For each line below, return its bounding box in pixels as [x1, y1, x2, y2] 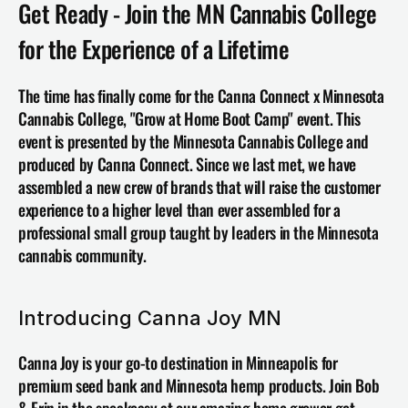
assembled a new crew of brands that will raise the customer [18, 175, 381, 199]
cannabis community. [18, 243, 147, 267]
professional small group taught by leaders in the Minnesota [18, 220, 379, 244]
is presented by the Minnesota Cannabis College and [54, 129, 369, 153]
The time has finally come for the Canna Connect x [18, 84, 323, 107]
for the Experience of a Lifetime [18, 31, 290, 66]
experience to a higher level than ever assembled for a [18, 198, 341, 221]
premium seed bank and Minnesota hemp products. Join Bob [18, 373, 380, 397]
